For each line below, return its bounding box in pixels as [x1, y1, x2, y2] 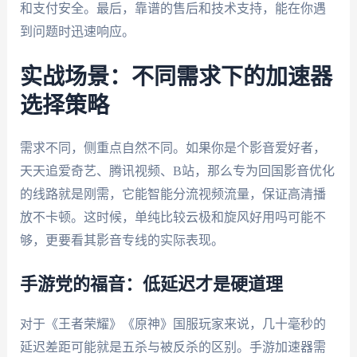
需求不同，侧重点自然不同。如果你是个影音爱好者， [19, 141, 326, 155]
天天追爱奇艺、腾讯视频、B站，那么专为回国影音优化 [19, 164, 335, 178]
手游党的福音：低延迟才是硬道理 [19, 275, 283, 293]
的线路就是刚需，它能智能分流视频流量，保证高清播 [19, 187, 326, 202]
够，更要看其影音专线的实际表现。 [19, 233, 224, 248]
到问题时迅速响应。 [19, 24, 135, 38]
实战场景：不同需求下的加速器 [19, 66, 332, 89]
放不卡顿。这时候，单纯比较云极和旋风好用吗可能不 [19, 210, 326, 225]
